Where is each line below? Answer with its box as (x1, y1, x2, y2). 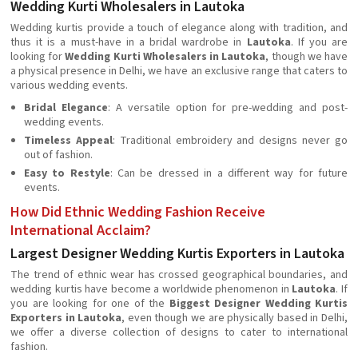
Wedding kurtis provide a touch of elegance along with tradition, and (10, 20, 348, 36)
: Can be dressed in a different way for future (109, 165, 348, 181)
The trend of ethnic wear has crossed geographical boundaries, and (10, 267, 348, 283)
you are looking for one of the (10, 296, 169, 312)
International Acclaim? (10, 221, 151, 241)
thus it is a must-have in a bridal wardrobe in (10, 34, 247, 50)
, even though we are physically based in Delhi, (121, 310, 348, 326)
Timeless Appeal (24, 133, 113, 149)
